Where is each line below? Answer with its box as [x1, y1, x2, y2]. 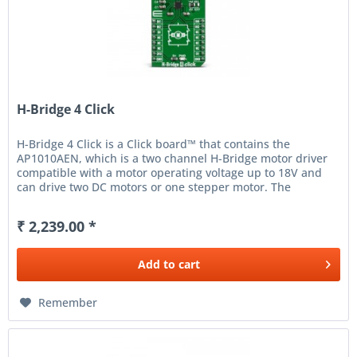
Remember [38, 295, 98, 311]
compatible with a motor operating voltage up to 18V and [17, 165, 323, 181]
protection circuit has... [17, 194, 141, 210]
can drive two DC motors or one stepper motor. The [17, 179, 292, 195]
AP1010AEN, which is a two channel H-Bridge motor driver [17, 151, 328, 167]
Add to [138, 257, 176, 273]
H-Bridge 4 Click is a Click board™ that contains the [17, 136, 291, 152]
